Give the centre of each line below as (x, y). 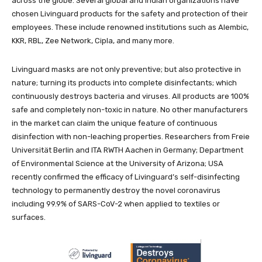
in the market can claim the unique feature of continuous (115, 123)
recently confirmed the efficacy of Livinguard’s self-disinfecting (126, 177)
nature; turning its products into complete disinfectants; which (124, 83)
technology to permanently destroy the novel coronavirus (116, 191)
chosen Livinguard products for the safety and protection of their (130, 14)
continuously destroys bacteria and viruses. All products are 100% (130, 96)
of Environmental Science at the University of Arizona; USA (118, 164)
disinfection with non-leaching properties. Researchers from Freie (131, 137)
